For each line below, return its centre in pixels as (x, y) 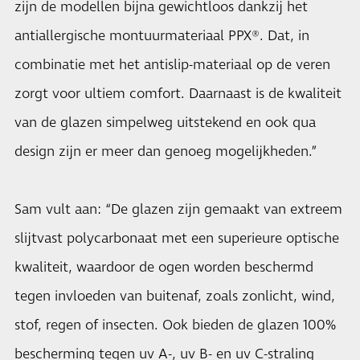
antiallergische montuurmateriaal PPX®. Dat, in (162, 36)
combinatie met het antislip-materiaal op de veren (172, 65)
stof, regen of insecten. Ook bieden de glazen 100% (175, 325)
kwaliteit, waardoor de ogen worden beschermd (164, 268)
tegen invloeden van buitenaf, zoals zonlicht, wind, (175, 297)
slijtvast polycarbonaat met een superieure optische (177, 239)
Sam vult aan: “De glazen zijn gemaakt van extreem (178, 210)
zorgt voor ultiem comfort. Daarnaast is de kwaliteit (178, 94)
